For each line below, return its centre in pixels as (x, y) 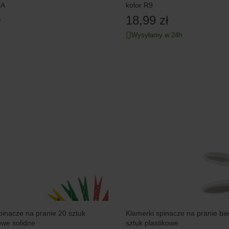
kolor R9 (139, 5)
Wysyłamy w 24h (156, 35)
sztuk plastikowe (152, 223)
